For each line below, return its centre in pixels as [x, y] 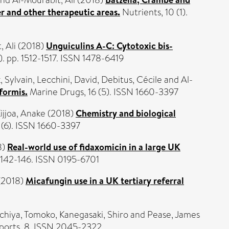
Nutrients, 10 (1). [154, 12]
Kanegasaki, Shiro [94, 215]
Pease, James [174, 215]
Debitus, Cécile [132, 80]
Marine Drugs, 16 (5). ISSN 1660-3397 [103, 92]
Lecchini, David [67, 80]
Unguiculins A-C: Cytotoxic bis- [109, 46]
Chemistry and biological [126, 113]
